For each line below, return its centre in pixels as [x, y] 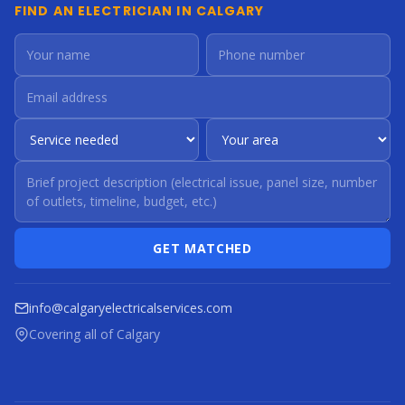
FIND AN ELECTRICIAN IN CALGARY [140, 11]
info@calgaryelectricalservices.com [131, 308]
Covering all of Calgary [94, 334]
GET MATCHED [202, 248]
